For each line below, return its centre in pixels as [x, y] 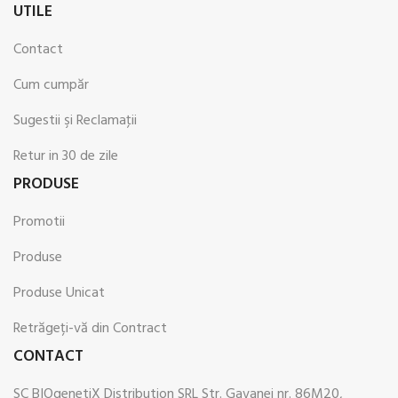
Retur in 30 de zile [66, 157]
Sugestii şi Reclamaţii [75, 121]
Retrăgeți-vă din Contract [90, 329]
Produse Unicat [59, 294]
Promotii [39, 223]
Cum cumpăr [51, 86]
